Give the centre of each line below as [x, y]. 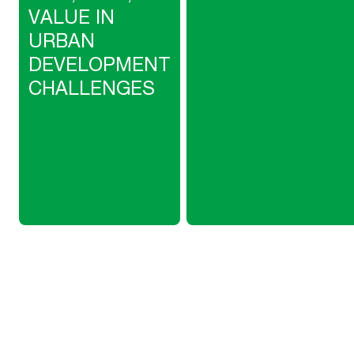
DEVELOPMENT [100, 64]
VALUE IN [72, 16]
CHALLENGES [92, 87]
